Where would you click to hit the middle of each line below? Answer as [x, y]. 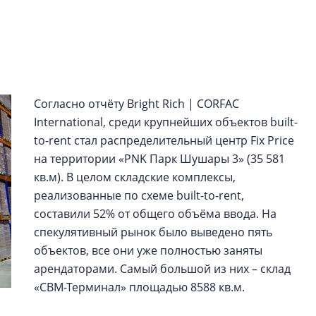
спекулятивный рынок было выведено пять [153, 232]
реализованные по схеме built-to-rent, [139, 195]
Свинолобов [250, 194]
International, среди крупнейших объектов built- [166, 122]
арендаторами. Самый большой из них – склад [162, 269]
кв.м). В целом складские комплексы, [135, 177]
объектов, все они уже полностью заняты [148, 250]
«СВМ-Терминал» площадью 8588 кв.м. [139, 287]
